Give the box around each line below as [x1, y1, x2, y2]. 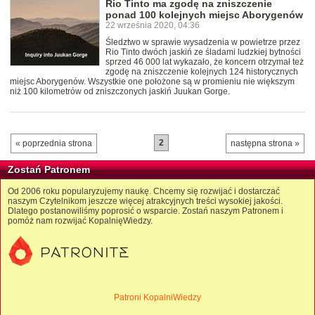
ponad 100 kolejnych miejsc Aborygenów [105, 9, 303, 21]
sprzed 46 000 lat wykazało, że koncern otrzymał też [105, 57, 304, 67]
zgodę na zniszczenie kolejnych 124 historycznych [105, 67, 298, 77]
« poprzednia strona [15, 139, 92, 149]
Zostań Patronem [8, 164, 90, 176]
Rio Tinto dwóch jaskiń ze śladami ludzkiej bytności [105, 47, 301, 58]
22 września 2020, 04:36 [105, 20, 200, 31]
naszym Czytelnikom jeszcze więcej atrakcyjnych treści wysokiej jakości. [8, 196, 283, 207]
